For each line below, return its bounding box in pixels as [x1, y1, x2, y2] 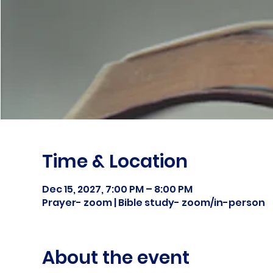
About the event [41, 245, 190, 271]
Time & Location [41, 149, 188, 174]
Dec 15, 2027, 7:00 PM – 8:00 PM [41, 182, 193, 196]
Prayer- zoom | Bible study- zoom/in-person [41, 196, 265, 210]
